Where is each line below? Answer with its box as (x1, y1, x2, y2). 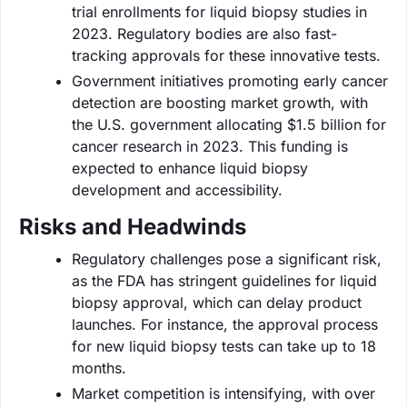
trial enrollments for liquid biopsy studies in (72, 2, 367, 21)
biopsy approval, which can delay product (72, 293, 362, 312)
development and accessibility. (72, 180, 283, 199)
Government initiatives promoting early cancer (72, 71, 388, 90)
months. (72, 358, 126, 377)
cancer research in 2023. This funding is (72, 136, 348, 155)
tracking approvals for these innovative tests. (72, 45, 381, 65)
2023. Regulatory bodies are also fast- (72, 24, 337, 43)
